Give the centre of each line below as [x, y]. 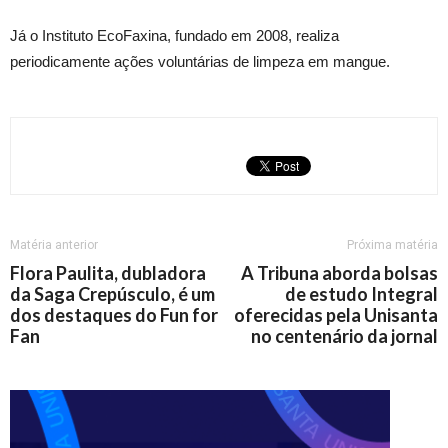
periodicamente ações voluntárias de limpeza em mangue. [200, 61]
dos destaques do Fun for [114, 315]
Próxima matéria [392, 245]
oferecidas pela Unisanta [336, 315]
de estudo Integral [361, 294]
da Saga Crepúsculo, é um [112, 294]
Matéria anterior [54, 245]
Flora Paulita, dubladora [108, 273]
